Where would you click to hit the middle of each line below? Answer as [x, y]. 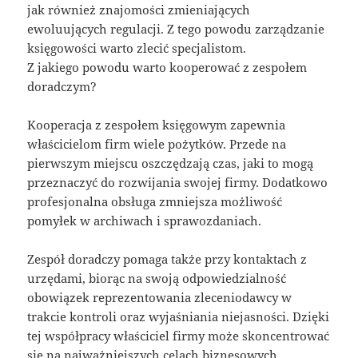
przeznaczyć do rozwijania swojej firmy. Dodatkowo [178, 182]
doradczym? [62, 86]
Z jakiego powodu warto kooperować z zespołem [167, 67]
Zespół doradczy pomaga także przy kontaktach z [167, 259]
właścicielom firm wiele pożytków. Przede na [157, 143]
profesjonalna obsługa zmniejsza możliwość [155, 201]
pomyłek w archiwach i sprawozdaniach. [145, 220]
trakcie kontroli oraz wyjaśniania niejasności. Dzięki [179, 316]
